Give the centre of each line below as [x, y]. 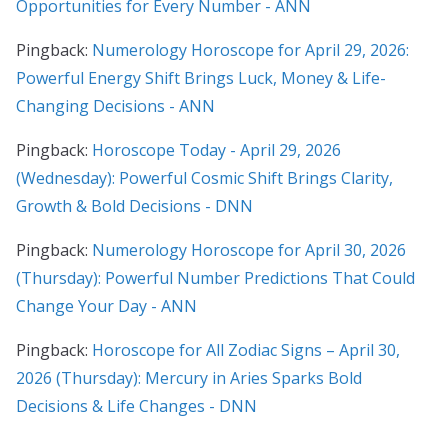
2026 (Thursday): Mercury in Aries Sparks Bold [189, 377]
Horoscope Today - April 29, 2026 [216, 149]
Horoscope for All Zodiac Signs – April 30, [246, 349]
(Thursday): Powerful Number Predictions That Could [215, 277]
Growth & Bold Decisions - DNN [134, 205]
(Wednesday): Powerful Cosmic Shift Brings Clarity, [204, 177]
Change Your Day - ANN [106, 305]
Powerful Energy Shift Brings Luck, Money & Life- [201, 77]
